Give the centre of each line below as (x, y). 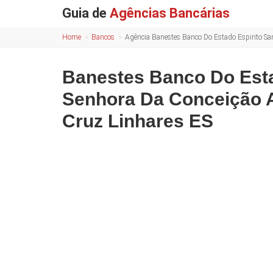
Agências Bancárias (170, 13)
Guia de (86, 13)
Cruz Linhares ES (138, 121)
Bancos (103, 37)
